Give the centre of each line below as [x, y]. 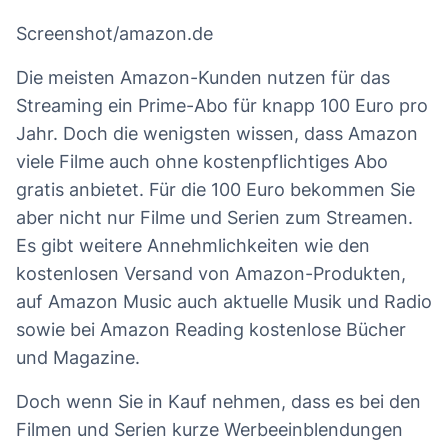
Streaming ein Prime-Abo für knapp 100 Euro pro [222, 106]
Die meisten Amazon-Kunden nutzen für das [203, 78]
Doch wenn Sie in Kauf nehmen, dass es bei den [218, 402]
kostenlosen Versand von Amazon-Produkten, [211, 274]
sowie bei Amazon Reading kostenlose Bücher [211, 330]
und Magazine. [78, 358]
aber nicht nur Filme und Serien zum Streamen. [214, 218]
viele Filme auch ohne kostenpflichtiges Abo [202, 162]
